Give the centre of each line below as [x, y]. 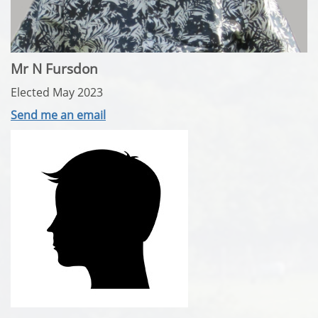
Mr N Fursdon [54, 68]
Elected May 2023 [57, 92]
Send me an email [58, 115]
